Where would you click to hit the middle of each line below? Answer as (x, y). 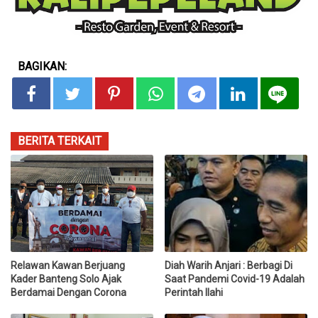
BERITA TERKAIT (60, 141)
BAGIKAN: (42, 67)
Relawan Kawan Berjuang (68, 265)
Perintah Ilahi (194, 292)
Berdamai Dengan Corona (68, 292)
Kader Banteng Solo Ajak (66, 279)
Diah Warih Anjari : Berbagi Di (229, 265)
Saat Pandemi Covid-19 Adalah (235, 279)
